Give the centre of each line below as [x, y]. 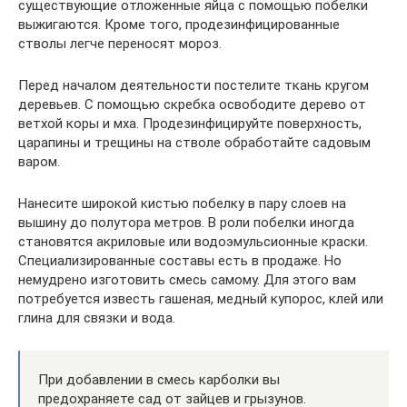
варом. [39, 161]
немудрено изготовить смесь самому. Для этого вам [187, 279]
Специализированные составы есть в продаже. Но [180, 260]
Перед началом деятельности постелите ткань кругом [194, 85]
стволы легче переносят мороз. [120, 43]
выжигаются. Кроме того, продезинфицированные [179, 24]
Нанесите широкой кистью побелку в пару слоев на [182, 203]
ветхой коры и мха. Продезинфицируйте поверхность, [190, 123]
